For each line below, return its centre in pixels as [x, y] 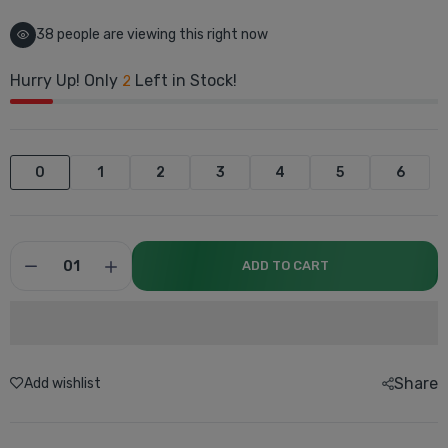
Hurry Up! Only [66, 80]
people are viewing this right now [161, 34]
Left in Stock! [184, 80]
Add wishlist [62, 383]
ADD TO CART [285, 265]
